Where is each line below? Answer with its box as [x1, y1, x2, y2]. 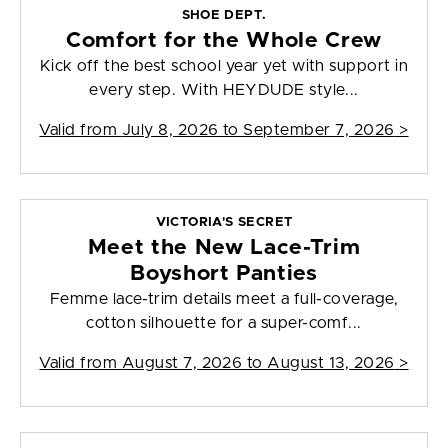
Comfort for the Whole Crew [66, 30, 382, 52]
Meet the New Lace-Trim [87, 237, 361, 259]
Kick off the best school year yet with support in [39, 58, 409, 75]
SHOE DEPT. [181, 9, 267, 23]
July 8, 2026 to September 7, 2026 [121, 122, 395, 139]
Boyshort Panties [130, 263, 318, 285]
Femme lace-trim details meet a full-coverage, [49, 291, 399, 308]
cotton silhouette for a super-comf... [86, 315, 362, 332]
